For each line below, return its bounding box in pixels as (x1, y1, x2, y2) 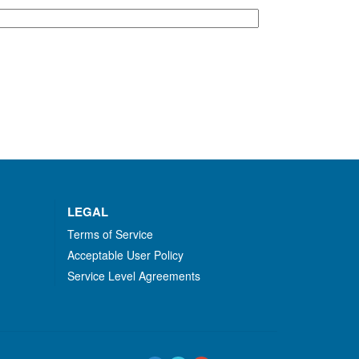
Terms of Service (67, 226, 153, 242)
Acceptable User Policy (67, 247, 184, 263)
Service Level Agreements (67, 268, 200, 284)
